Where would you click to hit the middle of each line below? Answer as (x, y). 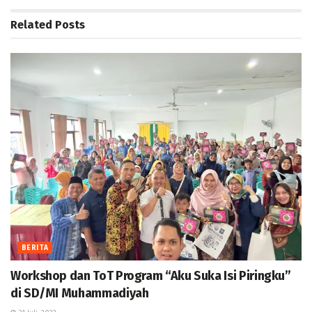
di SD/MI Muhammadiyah (80, 294)
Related (31, 24)
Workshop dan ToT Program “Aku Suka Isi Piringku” (151, 276)
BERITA (35, 248)
